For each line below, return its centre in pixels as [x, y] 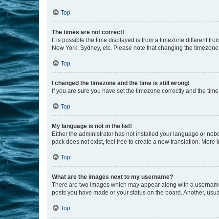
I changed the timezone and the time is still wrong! [121, 83]
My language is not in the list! [92, 126]
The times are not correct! [88, 32]
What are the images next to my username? [112, 177]
